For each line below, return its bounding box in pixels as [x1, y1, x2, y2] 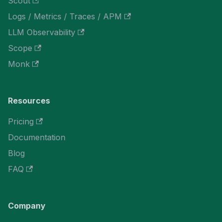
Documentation [8, 132, 65, 142]
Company [8, 201, 46, 211]
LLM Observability [8, 27, 75, 37]
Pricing [8, 116, 34, 126]
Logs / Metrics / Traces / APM [8, 11, 122, 21]
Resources [8, 96, 50, 106]
